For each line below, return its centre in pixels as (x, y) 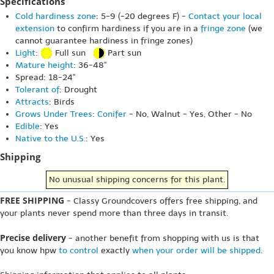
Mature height (44, 65)
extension (35, 28)
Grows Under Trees (54, 114)
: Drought (78, 90)
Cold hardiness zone (56, 16)
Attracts (32, 102)
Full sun (73, 53)
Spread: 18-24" (45, 78)
